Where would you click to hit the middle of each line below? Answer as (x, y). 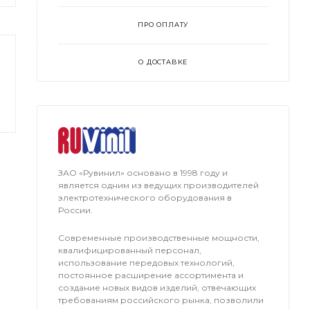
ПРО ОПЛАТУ (163, 25)
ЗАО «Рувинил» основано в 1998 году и (143, 173)
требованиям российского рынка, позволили (161, 300)
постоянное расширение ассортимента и (151, 275)
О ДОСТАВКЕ (163, 62)
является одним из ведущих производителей (159, 185)
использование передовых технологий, (147, 262)
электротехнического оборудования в (145, 198)
